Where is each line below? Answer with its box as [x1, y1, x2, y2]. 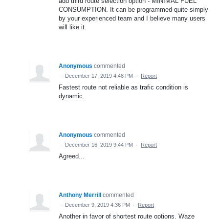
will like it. [59, 23, 87, 31]
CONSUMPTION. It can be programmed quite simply [59, 5, 208, 13]
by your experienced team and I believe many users [59, 14, 205, 22]
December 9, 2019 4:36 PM [65, 201, 130, 208]
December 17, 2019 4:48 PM [65, 72, 133, 79]
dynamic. [59, 92, 85, 100]
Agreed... [59, 152, 85, 160]
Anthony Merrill [59, 191, 101, 198]
